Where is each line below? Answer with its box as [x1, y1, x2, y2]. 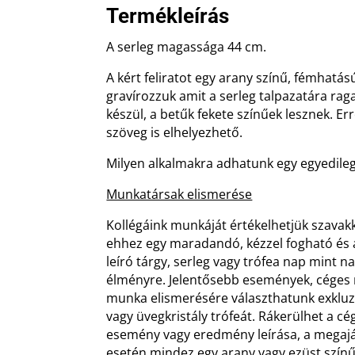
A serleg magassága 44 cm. [106, 37, 267, 55]
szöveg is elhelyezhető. [106, 123, 243, 141]
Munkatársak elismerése [106, 185, 253, 203]
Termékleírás [106, 3, 230, 28]
